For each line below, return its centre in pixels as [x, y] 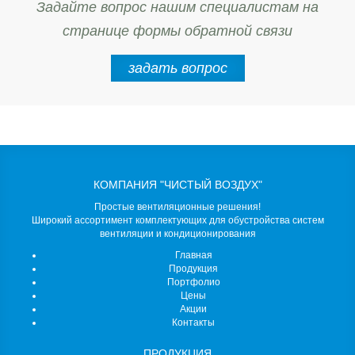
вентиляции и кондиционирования [177, 234]
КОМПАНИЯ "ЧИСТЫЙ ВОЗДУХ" [177, 185]
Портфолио [193, 282]
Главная [193, 256]
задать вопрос [177, 69]
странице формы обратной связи [177, 31]
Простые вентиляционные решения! [177, 207]
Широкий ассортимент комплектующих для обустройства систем [177, 221]
